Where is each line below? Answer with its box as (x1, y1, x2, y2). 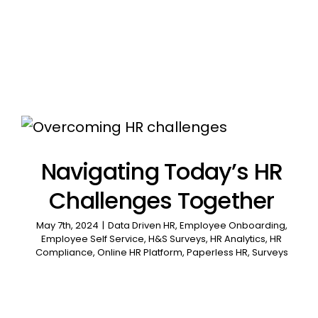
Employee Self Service (41, 232, 145, 246)
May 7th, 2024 (35, 219, 99, 233)
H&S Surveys (148, 232, 207, 246)
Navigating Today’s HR (40, 155, 283, 188)
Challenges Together (49, 185, 275, 217)
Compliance (35, 246, 93, 260)
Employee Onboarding (179, 219, 285, 233)
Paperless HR (186, 246, 248, 260)
